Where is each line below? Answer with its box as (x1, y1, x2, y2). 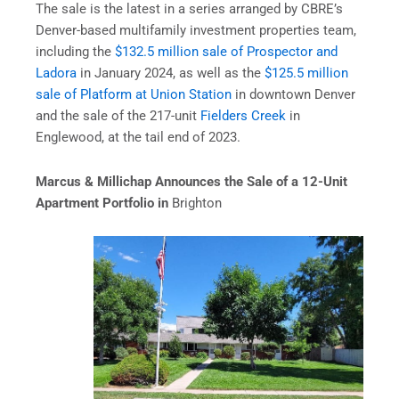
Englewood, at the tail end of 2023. (36, 129, 240, 146)
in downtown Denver (232, 86, 355, 103)
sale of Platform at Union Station (36, 86, 232, 103)
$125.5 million (265, 65, 348, 82)
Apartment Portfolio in (36, 194, 172, 211)
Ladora (36, 65, 77, 82)
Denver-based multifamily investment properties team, (36, 22, 356, 39)
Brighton (172, 194, 222, 211)
